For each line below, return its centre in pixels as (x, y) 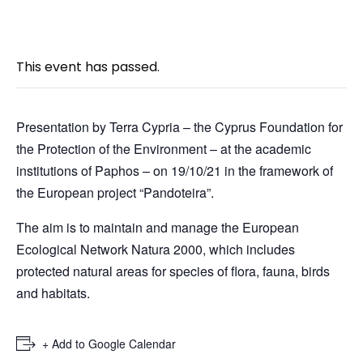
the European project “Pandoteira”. (115, 192)
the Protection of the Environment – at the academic (164, 148)
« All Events (51, 28)
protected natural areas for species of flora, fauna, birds (173, 271)
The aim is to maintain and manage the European (158, 227)
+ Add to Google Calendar (109, 343)
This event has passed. (88, 66)
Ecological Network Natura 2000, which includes (156, 249)
